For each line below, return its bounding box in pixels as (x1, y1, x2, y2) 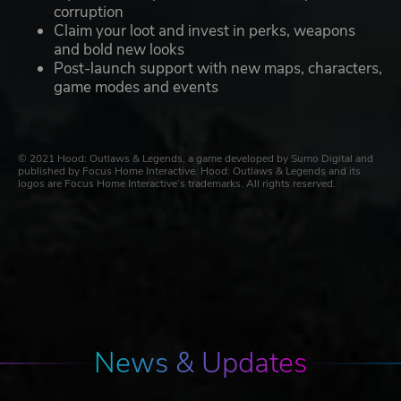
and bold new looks (54, 39, 184, 61)
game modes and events (54, 77, 218, 98)
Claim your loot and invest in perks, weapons (54, 21, 355, 42)
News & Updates (94, 344, 307, 383)
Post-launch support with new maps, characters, (54, 58, 382, 80)
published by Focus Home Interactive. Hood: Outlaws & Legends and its (18, 164, 361, 179)
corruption (54, 2, 124, 23)
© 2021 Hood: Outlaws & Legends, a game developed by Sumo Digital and (18, 151, 373, 166)
